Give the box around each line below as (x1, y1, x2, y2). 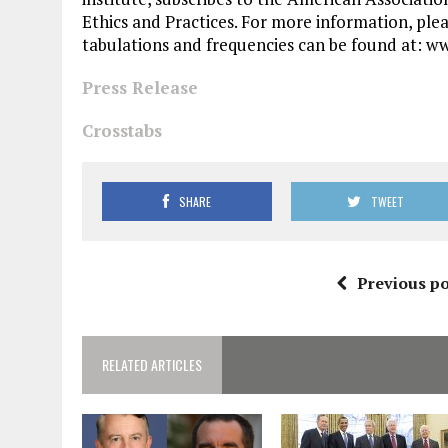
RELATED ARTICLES (102, 354, 202, 375)
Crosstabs (82, 119, 162, 142)
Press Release (82, 76, 198, 99)
